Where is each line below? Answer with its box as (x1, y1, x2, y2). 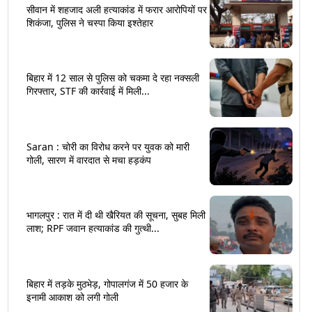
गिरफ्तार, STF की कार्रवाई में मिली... (26, 84, 150, 98)
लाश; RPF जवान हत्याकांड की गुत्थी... (26, 221, 159, 235)
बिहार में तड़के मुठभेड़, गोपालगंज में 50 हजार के (26, 276, 188, 290)
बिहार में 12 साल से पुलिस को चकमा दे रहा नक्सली (26, 71, 199, 85)
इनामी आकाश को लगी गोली (26, 290, 118, 304)
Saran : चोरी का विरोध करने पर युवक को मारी (26, 139, 189, 153)
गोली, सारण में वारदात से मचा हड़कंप (26, 153, 151, 166)
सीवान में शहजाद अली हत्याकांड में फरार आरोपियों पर (26, 2, 207, 16)
